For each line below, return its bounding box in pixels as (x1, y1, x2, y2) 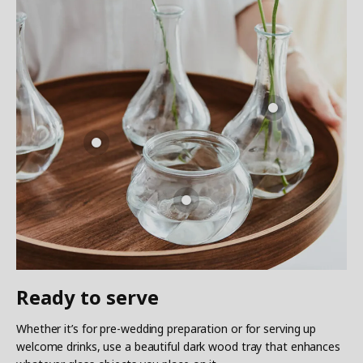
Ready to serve (16, 284, 159, 311)
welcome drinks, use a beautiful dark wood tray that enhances (16, 339, 340, 355)
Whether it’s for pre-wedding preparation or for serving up (16, 321, 317, 337)
